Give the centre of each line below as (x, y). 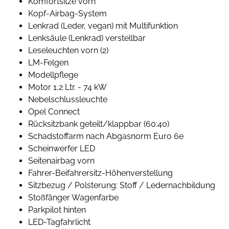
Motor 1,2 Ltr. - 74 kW (67, 87)
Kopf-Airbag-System (67, 14)
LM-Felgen (48, 63)
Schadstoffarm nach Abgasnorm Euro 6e (106, 136)
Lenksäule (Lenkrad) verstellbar (87, 38)
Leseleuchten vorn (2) (68, 51)
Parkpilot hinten (57, 210)
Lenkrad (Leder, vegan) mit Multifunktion (103, 26)
